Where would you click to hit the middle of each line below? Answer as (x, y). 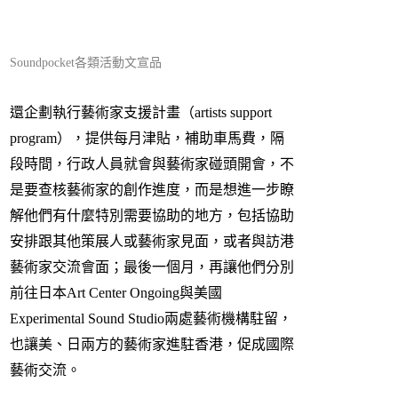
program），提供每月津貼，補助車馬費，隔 (147, 139)
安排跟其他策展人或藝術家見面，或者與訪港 (152, 242)
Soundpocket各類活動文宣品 (86, 63)
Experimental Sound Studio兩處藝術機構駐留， (151, 319)
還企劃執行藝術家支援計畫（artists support (141, 113)
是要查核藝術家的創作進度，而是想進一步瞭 (152, 190)
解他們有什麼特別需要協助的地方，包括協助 (152, 216)
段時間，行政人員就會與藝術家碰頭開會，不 (152, 164)
